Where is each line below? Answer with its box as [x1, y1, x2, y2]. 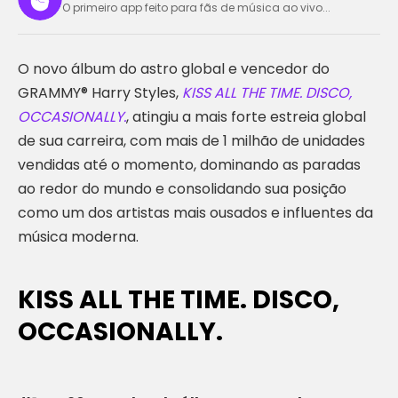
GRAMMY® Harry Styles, [18, 83, 182, 103]
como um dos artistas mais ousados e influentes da [18, 203, 373, 223]
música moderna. [18, 227, 139, 247]
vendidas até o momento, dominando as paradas [18, 155, 361, 175]
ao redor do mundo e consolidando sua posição [18, 179, 346, 199]
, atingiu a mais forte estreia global [126, 107, 366, 127]
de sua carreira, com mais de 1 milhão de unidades [18, 131, 365, 151]
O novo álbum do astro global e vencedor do [18, 59, 330, 79]
